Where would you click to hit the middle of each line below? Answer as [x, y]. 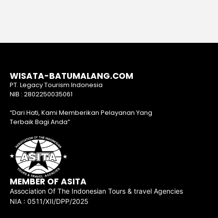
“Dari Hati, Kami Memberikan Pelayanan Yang [81, 113]
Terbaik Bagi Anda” [40, 122]
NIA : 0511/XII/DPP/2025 [49, 201]
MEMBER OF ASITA [48, 182]
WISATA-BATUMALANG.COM [72, 76]
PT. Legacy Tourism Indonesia [56, 85]
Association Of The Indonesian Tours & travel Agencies [96, 191]
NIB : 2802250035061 [41, 94]
